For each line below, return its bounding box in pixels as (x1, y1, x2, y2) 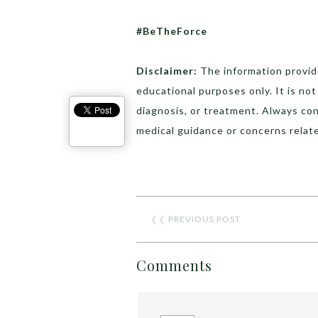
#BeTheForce (136, 24, 210, 37)
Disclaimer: (136, 64, 197, 77)
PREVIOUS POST (168, 213, 241, 224)
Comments (136, 255, 212, 275)
